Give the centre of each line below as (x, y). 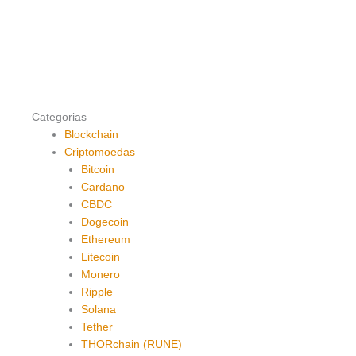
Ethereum (105, 240)
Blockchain (92, 135)
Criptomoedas (100, 153)
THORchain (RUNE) (131, 345)
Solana (98, 310)
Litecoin (100, 257)
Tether (97, 327)
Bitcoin (97, 170)
